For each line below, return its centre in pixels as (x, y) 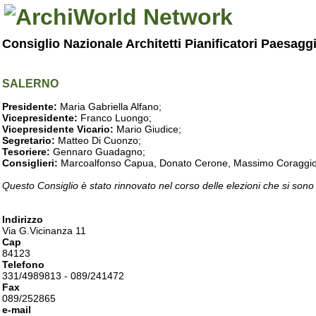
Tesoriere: (26, 152)
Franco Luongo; (115, 118)
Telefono (23, 265)
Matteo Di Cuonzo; (99, 140)
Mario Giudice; (147, 129)
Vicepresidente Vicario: (58, 129)
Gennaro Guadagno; (98, 152)
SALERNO (30, 84)
